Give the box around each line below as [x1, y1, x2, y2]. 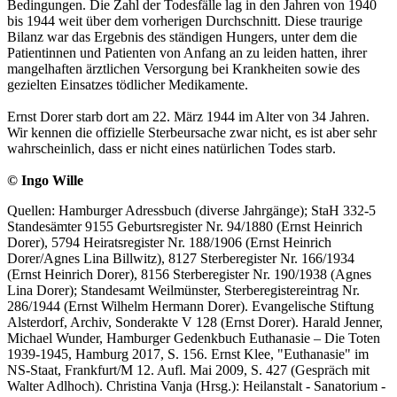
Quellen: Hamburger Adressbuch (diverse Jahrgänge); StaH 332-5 [7, 203, 376, 219]
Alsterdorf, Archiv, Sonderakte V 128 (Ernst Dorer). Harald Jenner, [7, 315, 383, 331]
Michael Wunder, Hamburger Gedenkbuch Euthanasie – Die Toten [7, 331, 380, 346]
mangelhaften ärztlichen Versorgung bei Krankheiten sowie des [7, 61, 360, 77]
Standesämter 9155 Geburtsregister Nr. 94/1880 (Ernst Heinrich [7, 219, 362, 235]
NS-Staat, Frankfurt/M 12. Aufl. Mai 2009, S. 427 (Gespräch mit [7, 362, 370, 378]
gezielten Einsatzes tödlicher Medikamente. [7, 77, 248, 93]
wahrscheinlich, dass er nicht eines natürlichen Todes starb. [7, 141, 336, 157]
